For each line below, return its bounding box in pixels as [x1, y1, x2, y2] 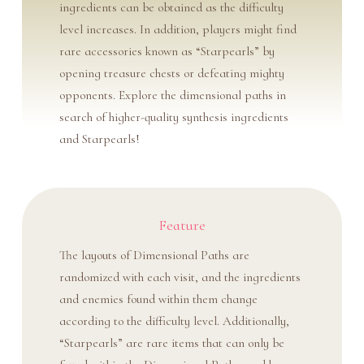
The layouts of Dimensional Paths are [58, 248, 249, 262]
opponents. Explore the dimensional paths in [58, 88, 286, 103]
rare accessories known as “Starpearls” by [58, 44, 275, 59]
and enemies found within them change [58, 292, 258, 306]
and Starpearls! [58, 132, 140, 147]
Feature [158, 216, 206, 235]
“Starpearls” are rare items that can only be [58, 336, 284, 350]
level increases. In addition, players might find [58, 22, 297, 37]
